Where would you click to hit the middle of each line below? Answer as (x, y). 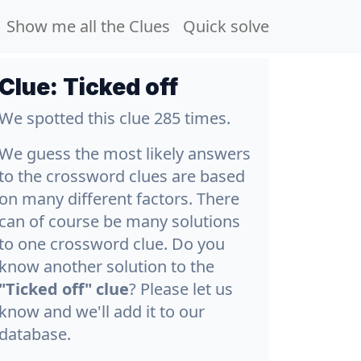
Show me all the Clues (88, 26)
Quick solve (226, 26)
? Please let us (181, 289)
